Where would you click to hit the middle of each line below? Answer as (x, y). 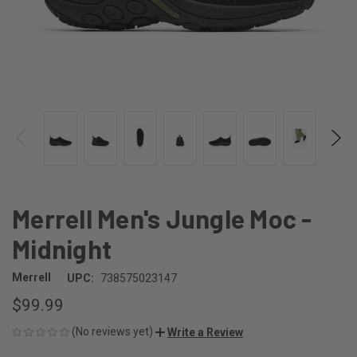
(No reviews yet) (112, 331)
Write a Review (205, 332)
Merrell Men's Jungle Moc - (162, 218)
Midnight (62, 248)
